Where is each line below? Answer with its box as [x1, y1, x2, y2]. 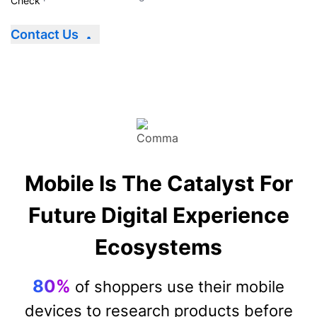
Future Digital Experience [28, 202, 289, 228]
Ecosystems [95, 234, 222, 260]
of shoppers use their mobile [71, 277, 284, 296]
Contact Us [11, 27, 79, 42]
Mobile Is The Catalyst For [24, 171, 293, 196]
